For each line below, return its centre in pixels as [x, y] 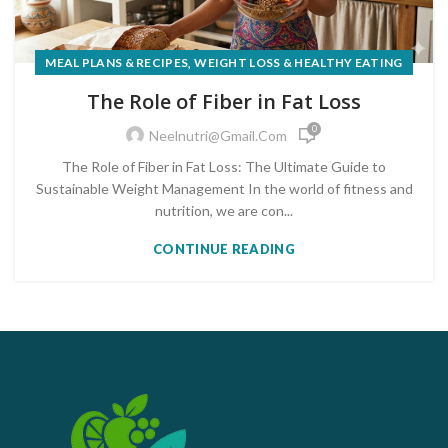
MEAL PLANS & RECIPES [117, 63]
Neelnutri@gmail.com [218, 136]
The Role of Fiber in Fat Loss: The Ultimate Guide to [224, 167]
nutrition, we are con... [224, 211]
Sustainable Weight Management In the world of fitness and [224, 189]
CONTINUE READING [224, 249]
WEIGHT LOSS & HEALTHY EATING [298, 63]
